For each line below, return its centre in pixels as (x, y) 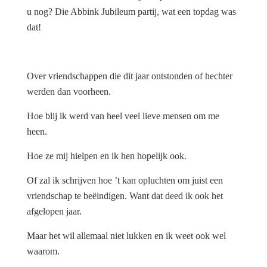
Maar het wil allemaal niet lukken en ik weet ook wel (126, 236)
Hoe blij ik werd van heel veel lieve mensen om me (123, 116)
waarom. (43, 252)
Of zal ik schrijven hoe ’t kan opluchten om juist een (125, 181)
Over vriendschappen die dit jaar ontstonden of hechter (130, 76)
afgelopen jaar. (54, 212)
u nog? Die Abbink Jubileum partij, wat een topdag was (131, 12)
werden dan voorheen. (69, 92)
